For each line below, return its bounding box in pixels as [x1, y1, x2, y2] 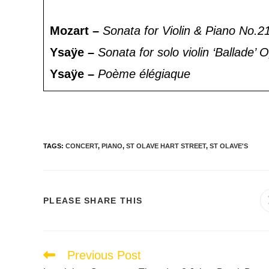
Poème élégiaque [98, 67, 190, 80]
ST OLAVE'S [210, 142, 248, 150]
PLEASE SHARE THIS [43, 196, 143, 206]
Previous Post [67, 249, 141, 262]
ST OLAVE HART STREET [126, 142, 206, 150]
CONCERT [65, 142, 98, 150]
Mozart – [50, 23, 103, 37]
